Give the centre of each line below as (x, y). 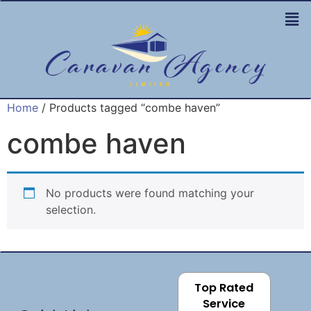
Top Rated (224, 288)
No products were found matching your (150, 193)
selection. (71, 210)
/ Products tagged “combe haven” (129, 108)
